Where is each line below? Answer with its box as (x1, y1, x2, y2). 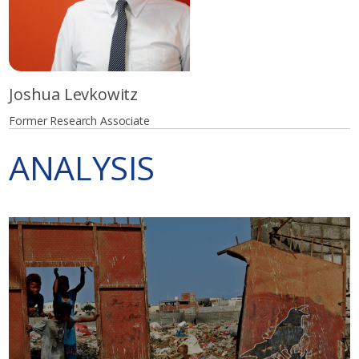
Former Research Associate (9, 112, 150, 128)
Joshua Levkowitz (9, 83, 139, 105)
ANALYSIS (9, 144, 155, 190)
